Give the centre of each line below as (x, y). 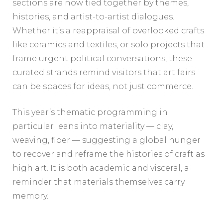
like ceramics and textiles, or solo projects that (109, 45)
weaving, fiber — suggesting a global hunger (107, 140)
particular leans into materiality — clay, (93, 126)
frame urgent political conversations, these (102, 59)
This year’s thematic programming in (90, 112)
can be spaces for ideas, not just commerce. (103, 87)
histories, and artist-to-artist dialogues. (93, 17)
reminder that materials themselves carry (99, 182)
